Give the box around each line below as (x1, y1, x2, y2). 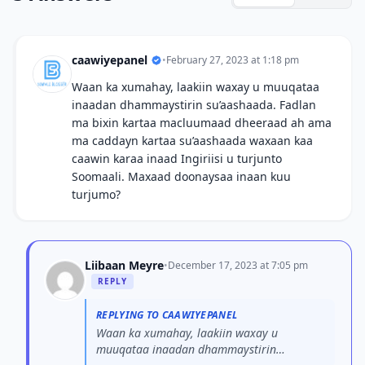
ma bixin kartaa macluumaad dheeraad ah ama (72, 115, 332, 130)
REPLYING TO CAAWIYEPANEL (96, 308, 238, 322)
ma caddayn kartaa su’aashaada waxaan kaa (72, 133, 313, 148)
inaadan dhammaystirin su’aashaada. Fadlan (72, 97, 316, 112)
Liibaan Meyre (85, 257, 164, 273)
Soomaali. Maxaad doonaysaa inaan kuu (72, 169, 291, 184)
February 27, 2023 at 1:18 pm (166, 53, 299, 67)
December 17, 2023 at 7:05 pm (168, 258, 308, 272)
